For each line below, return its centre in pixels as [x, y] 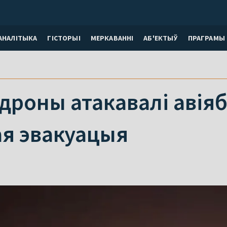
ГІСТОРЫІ [64, 38]
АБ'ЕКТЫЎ [161, 38]
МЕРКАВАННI [112, 38]
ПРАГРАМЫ [206, 38]
